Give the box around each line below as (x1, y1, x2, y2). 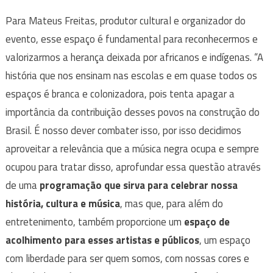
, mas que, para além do (119, 196, 223, 212)
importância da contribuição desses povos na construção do (5, 104, 260, 121)
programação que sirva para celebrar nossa (39, 177, 238, 194)
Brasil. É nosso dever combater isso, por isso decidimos (5, 122, 241, 139)
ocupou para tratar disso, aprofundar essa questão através (5, 159, 261, 175)
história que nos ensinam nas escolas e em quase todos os (5, 68, 257, 84)
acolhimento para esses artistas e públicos (5, 232, 199, 249)
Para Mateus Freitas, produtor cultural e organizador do (5, 13, 246, 29)
